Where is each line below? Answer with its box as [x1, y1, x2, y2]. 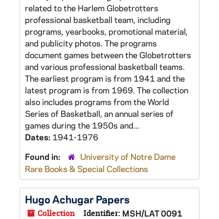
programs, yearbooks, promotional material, [25, 26, 188, 37]
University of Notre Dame [80, 151, 175, 162]
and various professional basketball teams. [25, 61, 185, 72]
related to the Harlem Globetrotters [25, 2, 158, 13]
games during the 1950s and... [25, 120, 139, 131]
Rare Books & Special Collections [25, 163, 148, 174]
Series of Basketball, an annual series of [25, 108, 174, 119]
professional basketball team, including [25, 14, 171, 25]
